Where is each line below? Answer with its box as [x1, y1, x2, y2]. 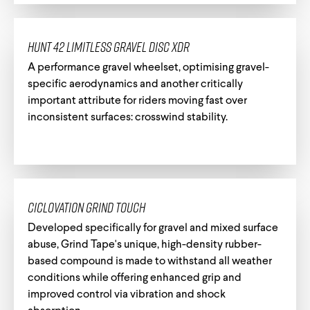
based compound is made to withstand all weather [28, 255, 272, 267]
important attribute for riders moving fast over [28, 95, 247, 107]
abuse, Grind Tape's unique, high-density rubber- [28, 239, 262, 250]
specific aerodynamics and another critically [28, 78, 243, 90]
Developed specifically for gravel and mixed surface [28, 222, 278, 234]
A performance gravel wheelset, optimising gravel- [28, 62, 269, 73]
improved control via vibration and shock [28, 289, 226, 300]
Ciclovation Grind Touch [28, 197, 145, 217]
